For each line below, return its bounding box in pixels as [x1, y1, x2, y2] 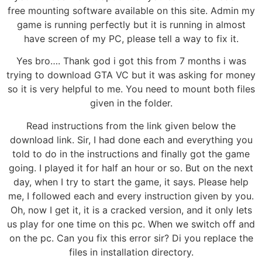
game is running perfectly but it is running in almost [16, 18, 246, 30]
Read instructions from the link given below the [26, 119, 236, 132]
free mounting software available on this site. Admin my [7, 4, 255, 16]
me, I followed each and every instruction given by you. [8, 189, 254, 202]
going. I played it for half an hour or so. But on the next [9, 161, 253, 174]
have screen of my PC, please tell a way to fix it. [23, 32, 239, 44]
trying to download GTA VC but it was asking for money [6, 69, 256, 81]
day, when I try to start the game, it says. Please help [13, 175, 249, 188]
